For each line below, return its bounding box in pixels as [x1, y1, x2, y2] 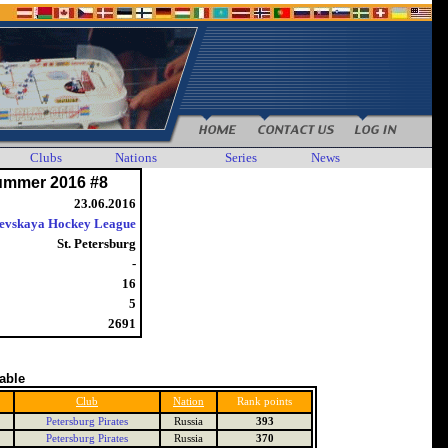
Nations [115, 150, 157, 165]
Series [225, 150, 257, 165]
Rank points [237, 396, 292, 407]
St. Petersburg [57, 236, 136, 251]
